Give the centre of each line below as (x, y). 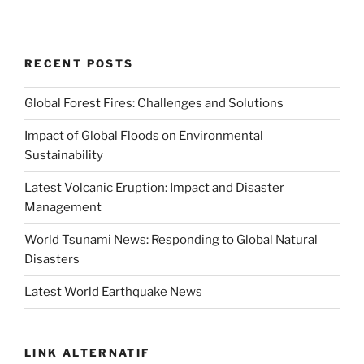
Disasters (52, 260)
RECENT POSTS (79, 64)
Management (63, 208)
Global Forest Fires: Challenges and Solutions (154, 104)
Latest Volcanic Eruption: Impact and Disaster (154, 188)
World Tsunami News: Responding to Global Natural (171, 240)
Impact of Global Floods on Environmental (144, 136)
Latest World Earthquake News (113, 292)
